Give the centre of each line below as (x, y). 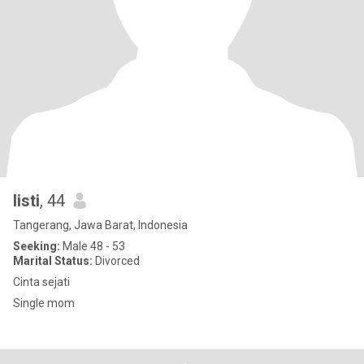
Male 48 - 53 (93, 246)
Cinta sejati (41, 282)
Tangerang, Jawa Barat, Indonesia (100, 225)
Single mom (44, 303)
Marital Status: (53, 261)
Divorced (116, 261)
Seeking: (37, 246)
